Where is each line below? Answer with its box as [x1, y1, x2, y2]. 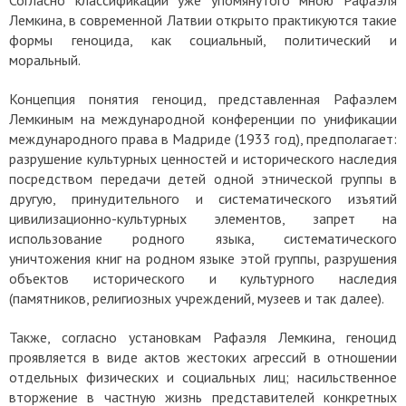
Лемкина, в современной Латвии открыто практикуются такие [9, 10, 397, 29]
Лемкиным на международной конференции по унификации [9, 109, 397, 128]
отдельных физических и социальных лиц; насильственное [9, 367, 397, 386]
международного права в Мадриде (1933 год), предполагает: [9, 129, 397, 148]
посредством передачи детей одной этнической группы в [9, 169, 397, 188]
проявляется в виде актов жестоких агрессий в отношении [9, 347, 397, 366]
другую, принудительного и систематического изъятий [9, 188, 397, 208]
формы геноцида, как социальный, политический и [9, 30, 397, 49]
